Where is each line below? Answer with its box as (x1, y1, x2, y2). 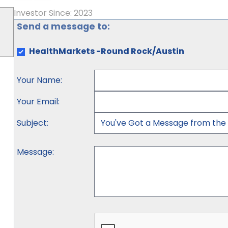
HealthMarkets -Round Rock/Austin (28, 45, 184, 57)
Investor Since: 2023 (13, 7, 93, 19)
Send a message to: (16, 20, 110, 33)
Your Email (16, 96, 58, 107)
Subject (16, 117, 47, 129)
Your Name (16, 74, 61, 86)
